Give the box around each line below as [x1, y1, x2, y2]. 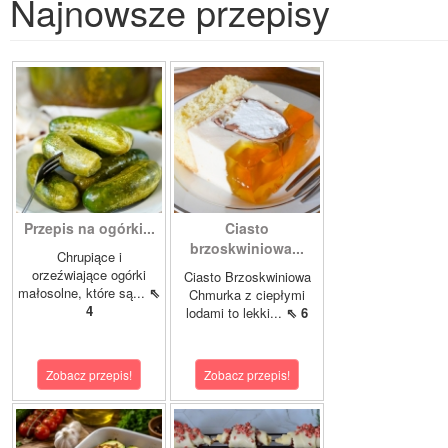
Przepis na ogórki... [23, 218, 155, 239]
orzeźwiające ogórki [32, 265, 146, 285]
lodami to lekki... [186, 303, 286, 323]
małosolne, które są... [18, 283, 149, 303]
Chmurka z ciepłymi [189, 285, 305, 305]
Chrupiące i [56, 247, 122, 267]
